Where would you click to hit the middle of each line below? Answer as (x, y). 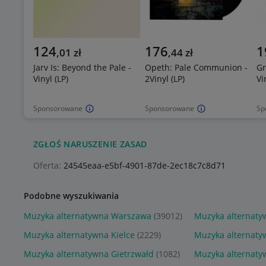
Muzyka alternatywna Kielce (79, 235)
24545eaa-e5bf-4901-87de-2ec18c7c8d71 (143, 166)
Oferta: (47, 166)
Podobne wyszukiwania (71, 196)
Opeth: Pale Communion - (196, 68)
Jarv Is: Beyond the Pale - (82, 68)
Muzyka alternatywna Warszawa (88, 216)
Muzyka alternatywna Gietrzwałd (89, 254)
